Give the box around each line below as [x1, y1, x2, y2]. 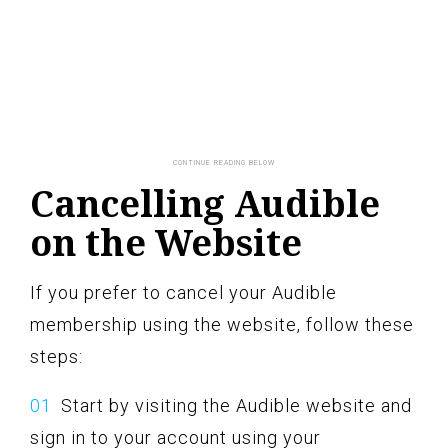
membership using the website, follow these [30, 314, 414, 336]
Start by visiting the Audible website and [61, 395, 412, 417]
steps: [30, 346, 83, 368]
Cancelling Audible [30, 179, 380, 229]
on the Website [30, 218, 302, 268]
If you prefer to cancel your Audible [30, 282, 337, 304]
